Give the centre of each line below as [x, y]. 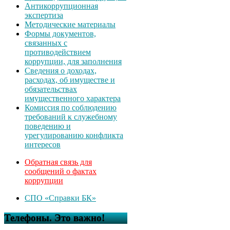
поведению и [48, 126]
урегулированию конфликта [74, 135]
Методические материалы [70, 24]
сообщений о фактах [61, 171]
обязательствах [51, 89]
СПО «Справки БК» [60, 198]
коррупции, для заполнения [73, 61]
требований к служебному [71, 117]
